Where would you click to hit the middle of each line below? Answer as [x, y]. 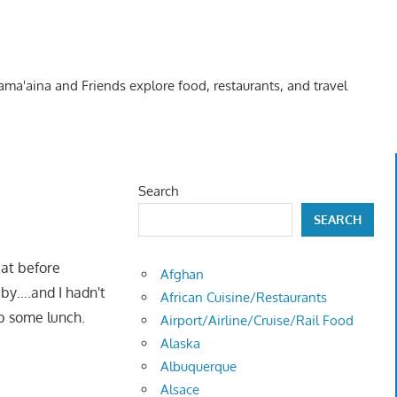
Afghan [183, 275]
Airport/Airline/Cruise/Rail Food [257, 321]
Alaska [181, 344]
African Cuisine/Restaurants [244, 298]
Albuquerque [199, 367]
